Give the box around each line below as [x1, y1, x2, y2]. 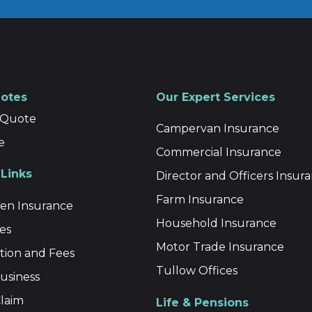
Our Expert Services [156, 91, 275, 104]
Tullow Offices [156, 264, 237, 278]
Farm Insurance [156, 193, 244, 207]
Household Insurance [156, 217, 276, 231]
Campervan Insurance [156, 122, 279, 136]
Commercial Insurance [156, 146, 281, 159]
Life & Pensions [156, 295, 249, 309]
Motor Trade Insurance [156, 240, 284, 254]
